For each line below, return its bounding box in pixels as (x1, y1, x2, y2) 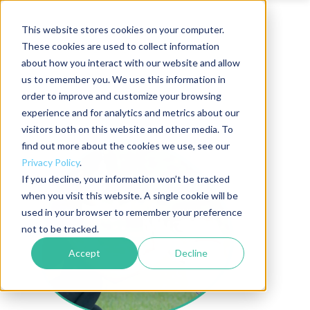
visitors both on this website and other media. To (21, 122, 233, 135)
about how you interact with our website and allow (21, 56, 240, 69)
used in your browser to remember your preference (21, 206, 242, 218)
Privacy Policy (21, 156, 80, 168)
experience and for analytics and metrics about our (21, 106, 239, 118)
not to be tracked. (21, 222, 99, 235)
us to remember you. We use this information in (21, 73, 226, 85)
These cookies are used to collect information (21, 39, 219, 52)
